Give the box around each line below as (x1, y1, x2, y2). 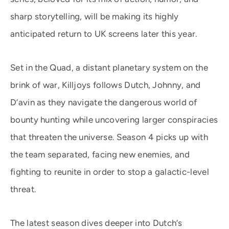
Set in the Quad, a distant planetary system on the (10, 62, 208, 73)
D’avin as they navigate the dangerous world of (10, 97, 197, 107)
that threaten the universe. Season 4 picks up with (10, 132, 208, 142)
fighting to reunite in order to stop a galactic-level (10, 167, 209, 177)
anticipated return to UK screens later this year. (10, 29, 198, 39)
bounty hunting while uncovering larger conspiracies (10, 114, 218, 125)
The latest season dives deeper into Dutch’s (10, 218, 182, 228)
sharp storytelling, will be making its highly (10, 11, 179, 21)
